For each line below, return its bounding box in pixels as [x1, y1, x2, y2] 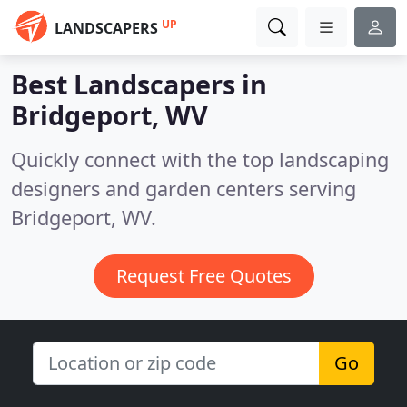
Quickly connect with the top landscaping [11, 146, 389, 173]
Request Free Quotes [115, 263, 292, 288]
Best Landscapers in [11, 66, 267, 102]
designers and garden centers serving [11, 175, 356, 202]
